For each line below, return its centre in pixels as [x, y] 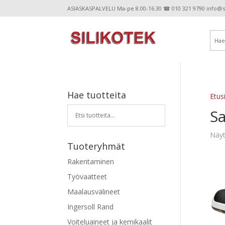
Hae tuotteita [97, 95]
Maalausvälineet [94, 191]
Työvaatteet [87, 176]
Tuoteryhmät [96, 146]
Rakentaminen [91, 161]
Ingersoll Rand [91, 206]
